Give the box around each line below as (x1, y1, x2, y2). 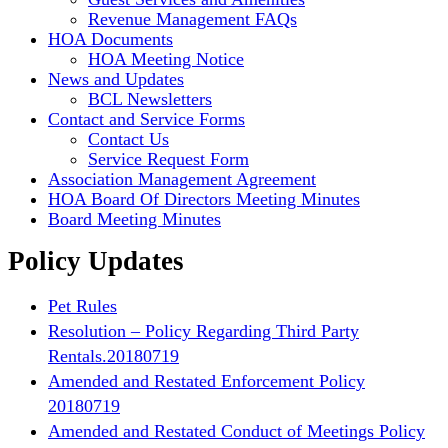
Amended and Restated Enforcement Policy (48, 370, 365, 391)
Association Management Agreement (48, 168, 316, 189)
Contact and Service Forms (48, 108, 245, 129)
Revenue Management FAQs (88, 8, 297, 29)
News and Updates (48, 68, 184, 89)
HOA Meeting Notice (88, 48, 244, 69)
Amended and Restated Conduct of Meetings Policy (48, 420, 425, 441)
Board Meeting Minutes (48, 208, 221, 229)
